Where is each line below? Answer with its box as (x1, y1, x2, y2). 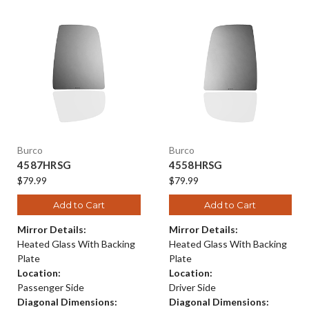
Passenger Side (17, 281, 84, 293)
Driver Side (168, 281, 216, 293)
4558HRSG (168, 158, 223, 171)
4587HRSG (17, 158, 71, 171)
